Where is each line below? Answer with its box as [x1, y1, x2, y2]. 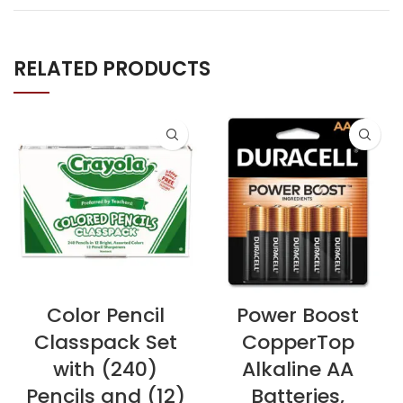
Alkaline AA [242, 355, 354, 383]
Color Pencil [46, 301, 165, 329]
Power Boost [237, 301, 359, 329]
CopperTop [241, 328, 354, 356]
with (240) [53, 355, 157, 383]
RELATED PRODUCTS [13, 55, 210, 83]
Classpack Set [33, 328, 177, 356]
